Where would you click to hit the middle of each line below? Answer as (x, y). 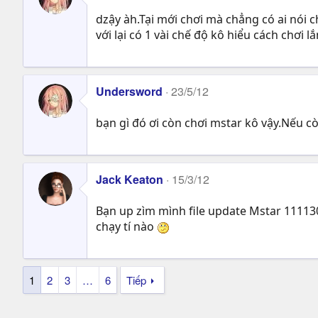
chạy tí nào (126, 226)
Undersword (129, 91)
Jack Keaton (130, 179)
